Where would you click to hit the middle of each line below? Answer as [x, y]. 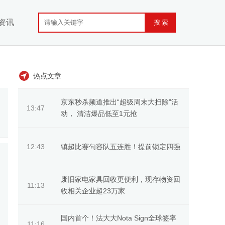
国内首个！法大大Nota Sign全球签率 [119, 218]
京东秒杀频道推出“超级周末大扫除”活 [120, 102]
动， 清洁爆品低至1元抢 [99, 114]
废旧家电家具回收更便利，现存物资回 [121, 179]
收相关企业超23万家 [93, 191]
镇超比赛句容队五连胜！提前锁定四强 [121, 146]
